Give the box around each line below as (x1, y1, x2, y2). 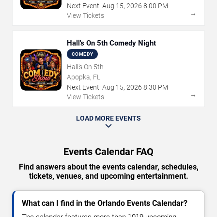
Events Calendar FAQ (63, 146, 154, 158)
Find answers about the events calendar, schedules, (18, 162, 199, 172)
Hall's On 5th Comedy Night (67, 39, 156, 48)
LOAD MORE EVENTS (76, 114, 141, 123)
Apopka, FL (67, 73, 100, 81)
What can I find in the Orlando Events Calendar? (22, 199, 187, 208)
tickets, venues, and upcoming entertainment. (29, 171, 188, 181)
